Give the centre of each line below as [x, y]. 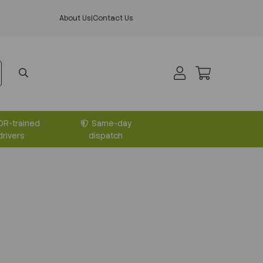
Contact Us [113, 18]
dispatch [106, 136]
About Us [75, 18]
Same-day [111, 123]
